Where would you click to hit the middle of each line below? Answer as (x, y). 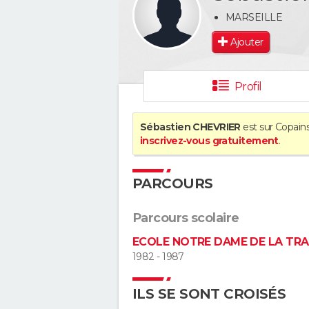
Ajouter (247, 42)
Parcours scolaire (186, 218)
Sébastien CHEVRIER (190, 127)
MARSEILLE (254, 17)
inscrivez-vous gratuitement (209, 141)
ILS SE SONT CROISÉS (209, 294)
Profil (248, 87)
